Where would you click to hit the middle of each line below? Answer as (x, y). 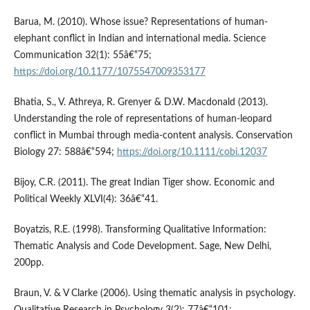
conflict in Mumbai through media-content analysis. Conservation (153, 136)
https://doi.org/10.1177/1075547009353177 (109, 72)
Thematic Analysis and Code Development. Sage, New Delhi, (142, 247)
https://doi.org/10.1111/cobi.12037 (192, 153)
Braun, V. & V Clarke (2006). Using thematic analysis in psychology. (154, 294)
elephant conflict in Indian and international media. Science (139, 39)
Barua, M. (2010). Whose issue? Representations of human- (140, 22)
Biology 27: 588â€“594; (65, 153)
